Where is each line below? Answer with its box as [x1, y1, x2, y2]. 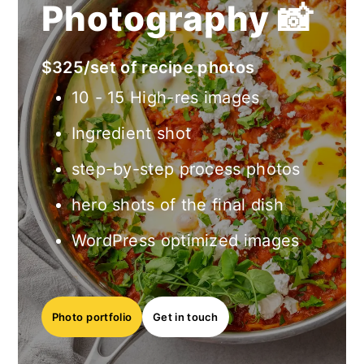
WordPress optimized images [71, 230, 300, 250]
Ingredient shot [71, 123, 192, 143]
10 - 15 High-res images [71, 87, 260, 107]
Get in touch [153, 310, 219, 323]
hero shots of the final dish [71, 194, 284, 214]
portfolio [86, 310, 132, 323]
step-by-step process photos [71, 158, 301, 179]
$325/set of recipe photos [41, 57, 255, 77]
